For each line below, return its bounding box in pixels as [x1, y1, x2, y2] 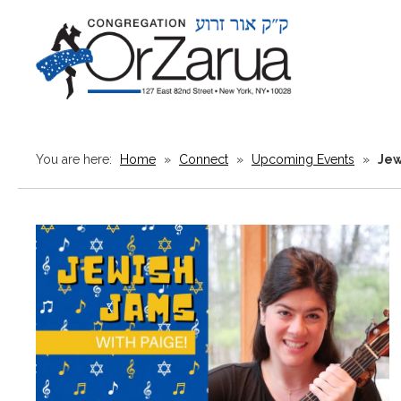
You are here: [36, 152, 115, 166]
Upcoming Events [252, 152, 354, 166]
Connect [179, 152, 228, 166]
